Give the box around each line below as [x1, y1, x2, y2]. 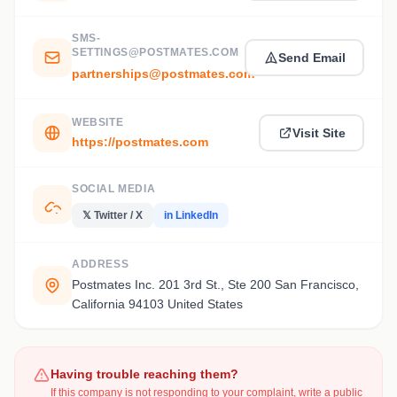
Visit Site [292, 125, 346, 140]
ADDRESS [72, 258, 129, 270]
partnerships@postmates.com [72, 66, 254, 81]
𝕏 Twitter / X [82, 209, 143, 222]
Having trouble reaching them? [51, 367, 238, 381]
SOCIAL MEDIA [72, 183, 156, 195]
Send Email [277, 50, 346, 65]
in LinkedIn [164, 209, 218, 222]
